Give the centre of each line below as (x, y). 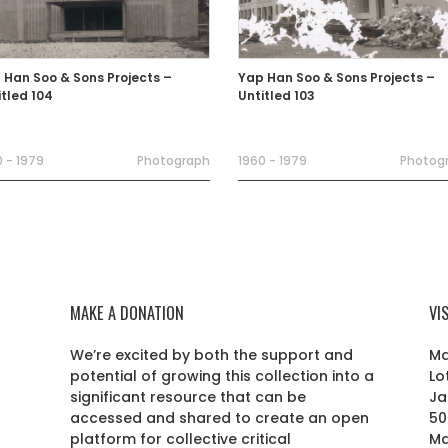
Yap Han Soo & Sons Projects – (336, 77)
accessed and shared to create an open (220, 418)
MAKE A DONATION (127, 312)
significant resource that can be (188, 397)
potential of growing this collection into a (222, 376)
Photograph (174, 160)
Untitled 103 (276, 95)
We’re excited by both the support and (212, 355)
